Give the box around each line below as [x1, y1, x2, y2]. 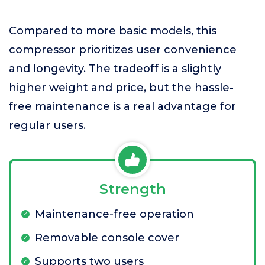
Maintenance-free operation [35, 208, 194, 221]
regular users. [9, 119, 86, 132]
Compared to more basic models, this [9, 24, 216, 37]
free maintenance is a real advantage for [9, 100, 236, 113]
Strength [99, 180, 166, 198]
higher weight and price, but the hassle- [9, 81, 234, 94]
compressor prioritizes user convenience [9, 43, 237, 56]
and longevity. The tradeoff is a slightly [9, 62, 221, 75]
